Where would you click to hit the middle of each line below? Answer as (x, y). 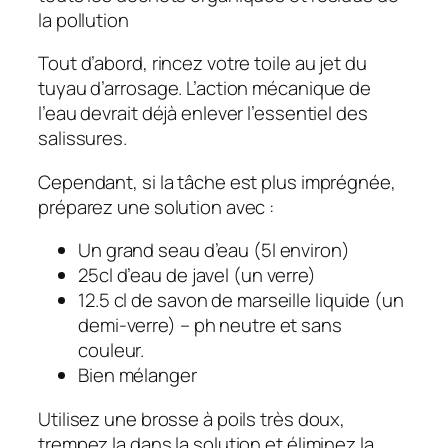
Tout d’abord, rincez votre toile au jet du (202, 63)
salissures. (82, 138)
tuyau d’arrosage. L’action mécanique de (205, 88)
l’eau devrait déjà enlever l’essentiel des (203, 113)
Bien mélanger (137, 375)
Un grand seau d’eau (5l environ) (214, 250)
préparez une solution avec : (156, 206)
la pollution (83, 19)
